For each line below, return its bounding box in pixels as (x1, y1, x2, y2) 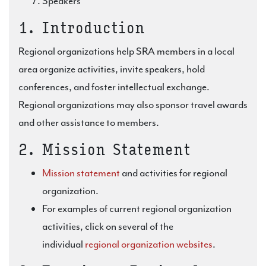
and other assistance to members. (18, 116, 159, 129)
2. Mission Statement (18, 141, 191, 159)
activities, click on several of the (42, 220, 173, 233)
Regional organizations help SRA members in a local (18, 45, 235, 58)
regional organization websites (85, 237, 213, 251)
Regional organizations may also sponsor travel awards (18, 98, 248, 111)
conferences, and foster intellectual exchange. (18, 80, 210, 93)
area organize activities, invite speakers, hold (18, 62, 205, 75)
